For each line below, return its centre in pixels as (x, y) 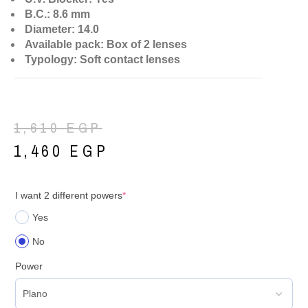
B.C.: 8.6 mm (56, 14)
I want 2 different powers (69, 196)
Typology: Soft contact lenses (101, 60)
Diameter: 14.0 (60, 30)
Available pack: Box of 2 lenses (106, 45)
